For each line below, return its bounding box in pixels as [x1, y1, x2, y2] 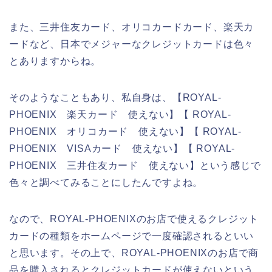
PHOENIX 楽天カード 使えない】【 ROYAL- [9, 109, 231, 120]
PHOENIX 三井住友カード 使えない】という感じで [9, 160, 261, 171]
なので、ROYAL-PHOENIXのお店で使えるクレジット [9, 213, 259, 224]
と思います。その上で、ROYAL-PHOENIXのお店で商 [9, 247, 259, 258]
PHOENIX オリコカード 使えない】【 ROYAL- [9, 126, 242, 137]
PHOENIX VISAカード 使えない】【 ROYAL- [9, 143, 236, 154]
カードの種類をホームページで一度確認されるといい [9, 230, 254, 241]
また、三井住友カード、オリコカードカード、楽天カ [9, 21, 254, 32]
